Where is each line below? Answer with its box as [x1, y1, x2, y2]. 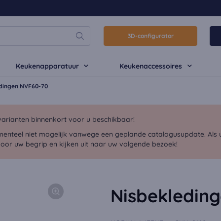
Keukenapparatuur [15, 62, 79, 71]
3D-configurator [127, 32, 174, 39]
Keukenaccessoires [119, 62, 183, 71]
